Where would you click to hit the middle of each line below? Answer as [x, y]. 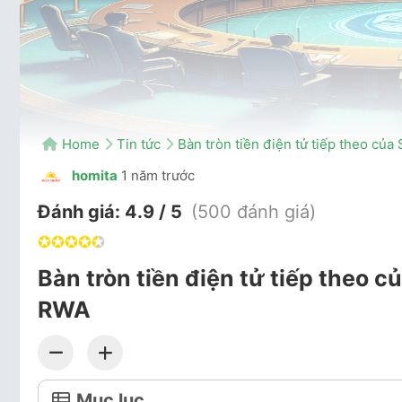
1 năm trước [158, 176]
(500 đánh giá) [253, 212]
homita [93, 176]
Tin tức [139, 144]
